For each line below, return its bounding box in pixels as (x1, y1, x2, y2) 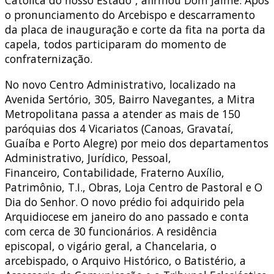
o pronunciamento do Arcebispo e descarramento (5, 7, 255, 23)
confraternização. (5, 51, 92, 67)
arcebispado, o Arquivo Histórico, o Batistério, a (5, 253, 246, 268)
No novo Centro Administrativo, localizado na (5, 76, 236, 92)
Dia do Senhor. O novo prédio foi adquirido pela (5, 194, 245, 209)
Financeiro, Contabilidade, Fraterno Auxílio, (5, 165, 224, 180)
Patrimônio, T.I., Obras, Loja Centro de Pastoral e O (5, 179, 262, 194)
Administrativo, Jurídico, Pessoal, (5, 150, 171, 165)
